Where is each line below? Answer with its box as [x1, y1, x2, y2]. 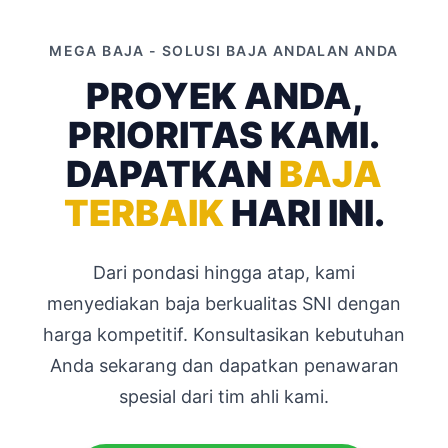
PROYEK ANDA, [85, 74, 363, 119]
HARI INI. [223, 191, 385, 236]
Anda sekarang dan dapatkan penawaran [49, 355, 399, 377]
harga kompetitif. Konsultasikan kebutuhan [43, 324, 405, 346]
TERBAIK [63, 191, 224, 236]
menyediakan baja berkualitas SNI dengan [47, 293, 401, 315]
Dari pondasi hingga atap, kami [93, 262, 355, 284]
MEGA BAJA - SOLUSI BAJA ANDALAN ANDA [49, 42, 399, 60]
